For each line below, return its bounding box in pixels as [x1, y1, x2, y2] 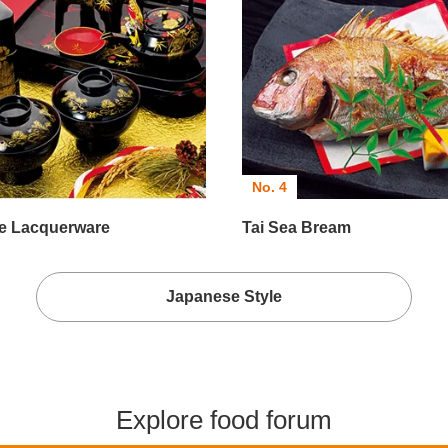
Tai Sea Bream [242, 219, 351, 237]
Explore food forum [116, 404, 332, 435]
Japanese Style [166, 288, 282, 306]
